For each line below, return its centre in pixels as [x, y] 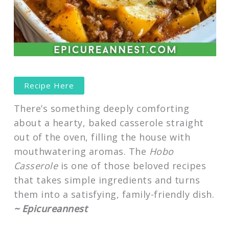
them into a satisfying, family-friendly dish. [114, 194]
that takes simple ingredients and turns [107, 180]
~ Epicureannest [51, 209]
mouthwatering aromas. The [81, 152]
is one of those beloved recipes [132, 166]
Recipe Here [49, 85]
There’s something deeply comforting [101, 109]
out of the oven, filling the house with [102, 137]
